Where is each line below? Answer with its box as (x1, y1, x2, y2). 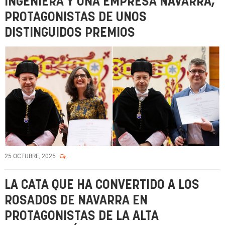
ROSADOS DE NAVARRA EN (5, 194, 148, 207)
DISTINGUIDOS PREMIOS (5, 27, 135, 39)
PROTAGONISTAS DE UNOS (5, 11, 147, 24)
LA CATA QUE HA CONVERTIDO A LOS (5, 179, 199, 191)
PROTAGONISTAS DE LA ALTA (5, 210, 159, 222)
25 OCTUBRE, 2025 (5, 153, 57, 160)
